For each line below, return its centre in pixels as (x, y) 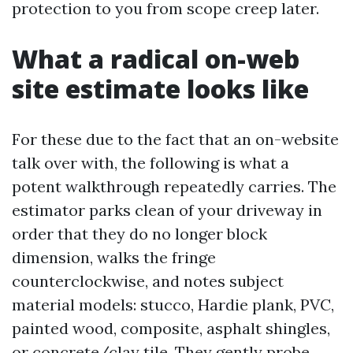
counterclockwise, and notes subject (148, 281)
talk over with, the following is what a (150, 163)
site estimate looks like (160, 89)
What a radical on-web (156, 59)
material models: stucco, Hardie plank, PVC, (173, 305)
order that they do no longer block (139, 234)
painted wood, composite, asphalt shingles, (171, 328)
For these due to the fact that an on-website (175, 139)
